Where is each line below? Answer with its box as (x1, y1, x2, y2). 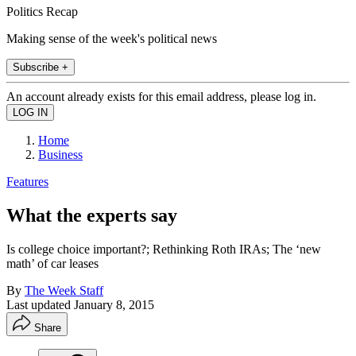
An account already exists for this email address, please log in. (6, 89, 316, 103)
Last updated (6, 297, 74, 311)
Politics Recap (6, 4, 78, 18)
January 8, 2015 (74, 297, 154, 311)
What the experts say (6, 204, 177, 226)
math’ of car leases (6, 256, 99, 270)
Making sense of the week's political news (6, 31, 217, 45)
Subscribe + (13, 60, 68, 73)
